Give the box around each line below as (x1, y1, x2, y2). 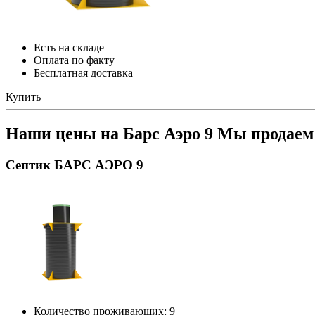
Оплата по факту (34, 53, 115, 66)
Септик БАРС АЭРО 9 (6, 157, 143, 172)
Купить (6, 90, 41, 103)
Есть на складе (34, 41, 104, 53)
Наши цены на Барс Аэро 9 (6, 124, 217, 143)
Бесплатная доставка (34, 66, 133, 79)
